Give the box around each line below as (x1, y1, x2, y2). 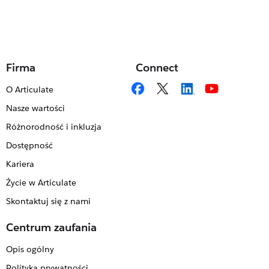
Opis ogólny (5, 244, 54, 255)
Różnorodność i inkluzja (5, 121, 101, 132)
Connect (136, 61, 178, 74)
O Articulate (5, 84, 53, 95)
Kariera (5, 159, 34, 169)
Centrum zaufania (6, 220, 97, 234)
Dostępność (5, 140, 53, 151)
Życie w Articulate (5, 177, 76, 188)
